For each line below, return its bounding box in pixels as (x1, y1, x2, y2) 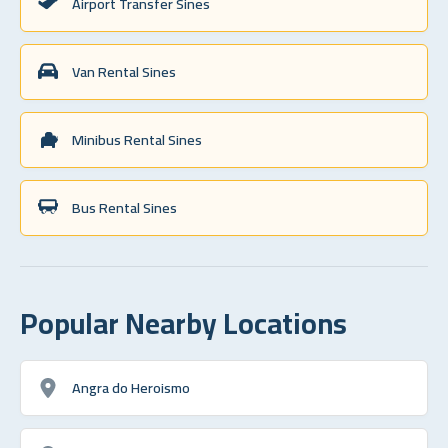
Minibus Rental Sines (72, 125, 202, 153)
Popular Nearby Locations (20, 295, 347, 350)
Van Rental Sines (72, 57, 176, 85)
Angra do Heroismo (72, 373, 190, 401)
